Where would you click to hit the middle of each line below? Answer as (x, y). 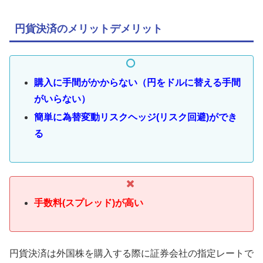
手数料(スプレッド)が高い (89, 203)
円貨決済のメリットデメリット (89, 28)
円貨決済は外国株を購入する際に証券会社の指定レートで (131, 253)
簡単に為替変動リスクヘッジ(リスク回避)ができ (136, 117)
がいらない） (63, 99)
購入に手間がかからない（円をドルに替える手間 (138, 82)
